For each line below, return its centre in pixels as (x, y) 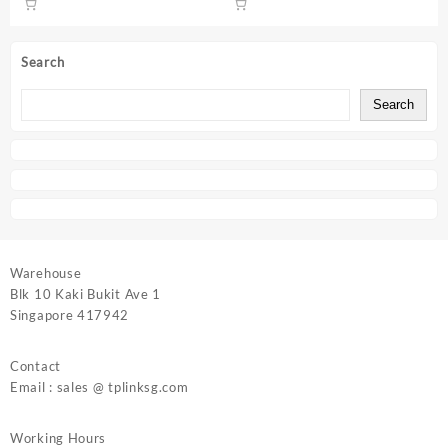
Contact (35, 365)
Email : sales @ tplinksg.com (99, 386)
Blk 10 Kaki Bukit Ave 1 (86, 293)
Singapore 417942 (70, 314)
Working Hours (58, 437)
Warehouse (46, 272)
